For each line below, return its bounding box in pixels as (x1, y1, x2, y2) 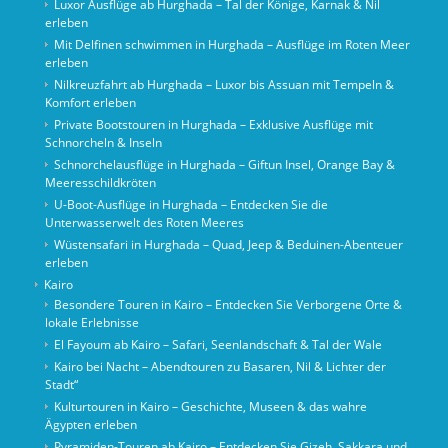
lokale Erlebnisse (44, 314, 139, 332)
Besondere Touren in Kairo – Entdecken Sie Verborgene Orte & (53, 296, 402, 314)
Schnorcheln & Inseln (44, 134, 162, 152)
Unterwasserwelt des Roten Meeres (44, 214, 244, 232)
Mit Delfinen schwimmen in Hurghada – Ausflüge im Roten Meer (53, 36, 410, 54)
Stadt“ (44, 376, 78, 394)
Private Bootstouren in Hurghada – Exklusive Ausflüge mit (53, 116, 373, 134)
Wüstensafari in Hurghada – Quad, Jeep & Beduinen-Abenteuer (53, 236, 403, 254)
